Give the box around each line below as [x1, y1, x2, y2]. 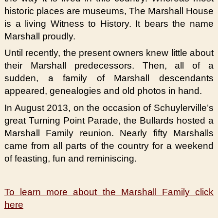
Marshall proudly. [4, 31, 75, 41]
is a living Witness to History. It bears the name [4, 18, 214, 29]
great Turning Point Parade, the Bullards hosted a [4, 115, 214, 126]
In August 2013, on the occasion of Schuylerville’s [4, 103, 214, 113]
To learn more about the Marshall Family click [4, 187, 214, 198]
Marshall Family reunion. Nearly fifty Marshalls [4, 128, 214, 138]
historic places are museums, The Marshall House [4, 5, 214, 16]
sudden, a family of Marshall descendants [4, 73, 214, 84]
